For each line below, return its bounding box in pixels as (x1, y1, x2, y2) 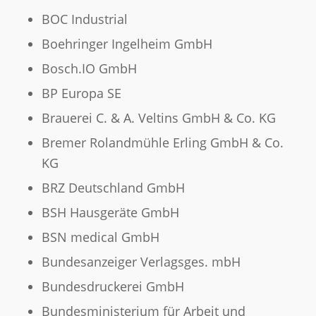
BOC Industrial (41, 11, 128, 28)
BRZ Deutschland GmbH (41, 179, 185, 197)
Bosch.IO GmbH (41, 60, 137, 78)
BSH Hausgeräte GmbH (41, 204, 179, 221)
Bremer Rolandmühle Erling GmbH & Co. (41, 134, 284, 152)
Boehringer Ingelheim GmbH (41, 35, 212, 53)
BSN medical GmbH (41, 229, 159, 246)
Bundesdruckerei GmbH (41, 278, 184, 296)
